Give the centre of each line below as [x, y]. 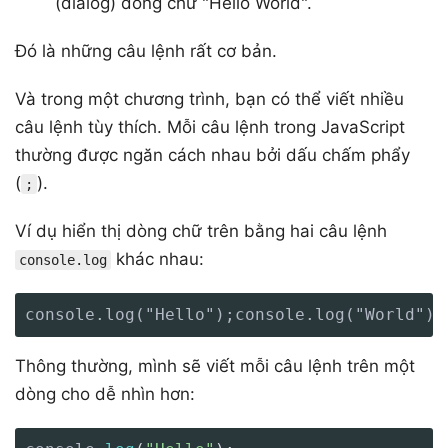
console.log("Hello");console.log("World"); [235, 314]
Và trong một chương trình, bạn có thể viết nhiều [209, 98]
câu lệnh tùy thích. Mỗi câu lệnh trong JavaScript [210, 126]
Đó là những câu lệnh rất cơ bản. [146, 50]
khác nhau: [157, 258]
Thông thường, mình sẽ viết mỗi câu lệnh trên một [215, 365]
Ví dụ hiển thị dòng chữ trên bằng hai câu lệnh [201, 230]
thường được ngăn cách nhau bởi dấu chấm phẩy [212, 154]
